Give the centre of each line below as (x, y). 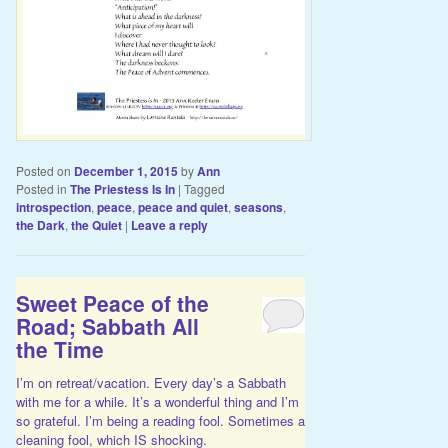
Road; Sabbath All (107, 326)
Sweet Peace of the (112, 303)
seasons (258, 207)
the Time (59, 349)
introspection (53, 207)
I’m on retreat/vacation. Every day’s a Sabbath (150, 382)
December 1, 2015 (125, 171)
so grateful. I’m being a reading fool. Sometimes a (160, 420)
